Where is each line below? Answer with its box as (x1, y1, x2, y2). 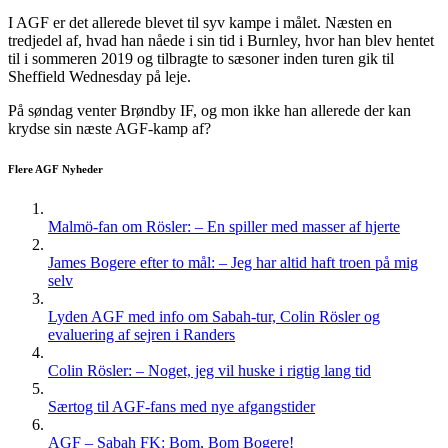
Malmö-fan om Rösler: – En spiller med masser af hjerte (48, 218, 400, 236)
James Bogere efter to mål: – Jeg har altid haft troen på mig (48, 254, 418, 272)
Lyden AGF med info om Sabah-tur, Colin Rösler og (48, 308, 380, 326)
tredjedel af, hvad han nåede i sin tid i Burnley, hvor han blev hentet (8, 32, 434, 50)
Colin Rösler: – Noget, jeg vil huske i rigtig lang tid (48, 362, 371, 380)
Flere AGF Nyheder (8, 163, 103, 176)
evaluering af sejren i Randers (48, 326, 235, 344)
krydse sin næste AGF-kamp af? (8, 120, 211, 138)
